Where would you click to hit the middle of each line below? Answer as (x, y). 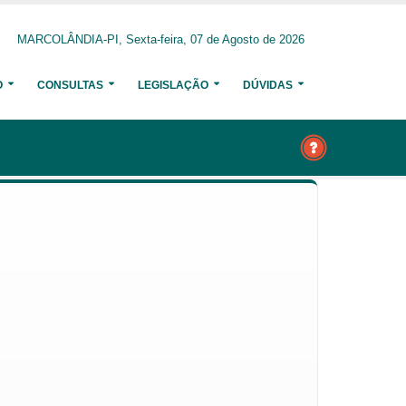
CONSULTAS (70, 85)
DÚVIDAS (268, 85)
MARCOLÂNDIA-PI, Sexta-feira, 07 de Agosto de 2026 (161, 40)
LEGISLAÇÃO (173, 85)
